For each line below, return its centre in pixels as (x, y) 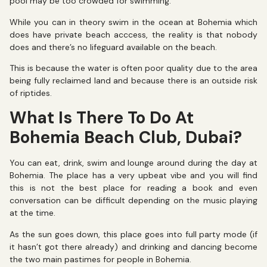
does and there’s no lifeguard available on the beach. (113, 47)
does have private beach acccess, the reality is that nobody (133, 34)
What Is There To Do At (102, 118)
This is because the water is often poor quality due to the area (133, 68)
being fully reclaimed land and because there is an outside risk (133, 80)
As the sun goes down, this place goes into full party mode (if (133, 234)
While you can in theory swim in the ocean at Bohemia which (133, 22)
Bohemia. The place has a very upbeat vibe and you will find (133, 176)
